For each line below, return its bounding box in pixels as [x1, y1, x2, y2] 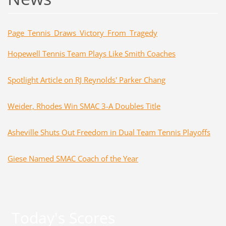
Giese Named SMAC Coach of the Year [7, 153, 138, 163]
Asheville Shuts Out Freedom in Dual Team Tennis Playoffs [7, 127, 210, 137]
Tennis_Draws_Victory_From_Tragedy [27, 27, 157, 38]
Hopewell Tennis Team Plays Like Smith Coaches [7, 48, 176, 59]
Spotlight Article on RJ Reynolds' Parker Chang [7, 74, 165, 85]
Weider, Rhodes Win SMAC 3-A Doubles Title [7, 100, 160, 111]
